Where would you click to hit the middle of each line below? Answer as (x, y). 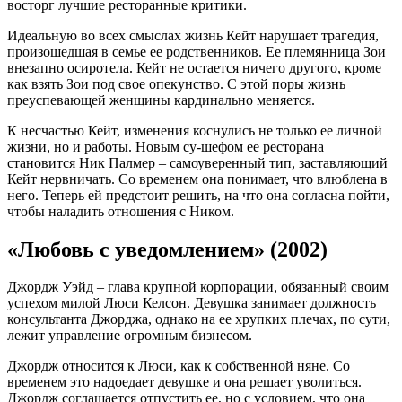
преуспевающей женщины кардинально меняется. (161, 100)
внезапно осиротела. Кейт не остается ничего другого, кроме (194, 67)
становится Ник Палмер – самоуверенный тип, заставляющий (197, 162)
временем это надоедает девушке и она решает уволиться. (184, 382)
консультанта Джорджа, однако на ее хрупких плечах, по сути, (199, 319)
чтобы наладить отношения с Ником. (121, 211)
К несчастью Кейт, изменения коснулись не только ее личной (195, 130)
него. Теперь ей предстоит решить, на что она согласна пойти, (198, 195)
